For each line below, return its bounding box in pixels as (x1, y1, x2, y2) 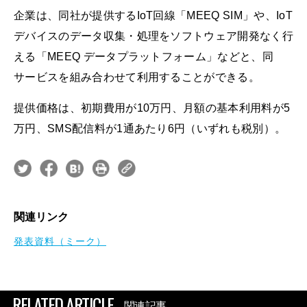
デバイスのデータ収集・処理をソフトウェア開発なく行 (14, 29, 293, 42)
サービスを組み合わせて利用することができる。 (14, 71, 260, 83)
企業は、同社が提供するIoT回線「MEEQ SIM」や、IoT (14, 9, 293, 21)
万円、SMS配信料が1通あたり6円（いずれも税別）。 (14, 122, 286, 134)
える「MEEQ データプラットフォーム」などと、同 (14, 50, 273, 62)
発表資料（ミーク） (14, 235, 106, 247)
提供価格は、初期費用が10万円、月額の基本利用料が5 (14, 101, 291, 114)
